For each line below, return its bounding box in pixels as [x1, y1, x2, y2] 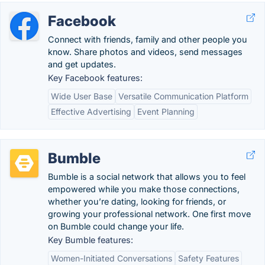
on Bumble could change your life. [48, 221, 184, 231]
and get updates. [48, 59, 116, 69]
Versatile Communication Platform [118, 91, 248, 101]
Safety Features [178, 253, 239, 263]
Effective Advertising [51, 106, 131, 117]
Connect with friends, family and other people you [48, 34, 247, 44]
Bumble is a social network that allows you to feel [48, 172, 245, 182]
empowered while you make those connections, [48, 184, 240, 194]
